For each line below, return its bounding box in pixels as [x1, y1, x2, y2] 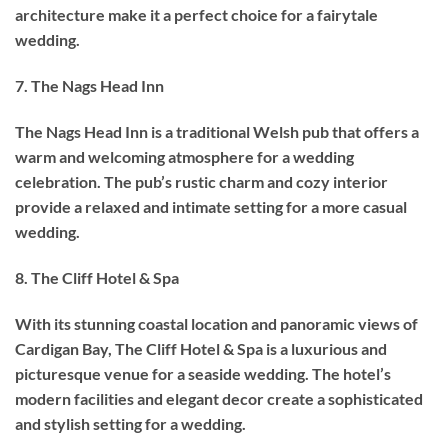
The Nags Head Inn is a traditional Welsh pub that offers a [15, 122, 419, 142]
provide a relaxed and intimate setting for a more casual [15, 197, 407, 217]
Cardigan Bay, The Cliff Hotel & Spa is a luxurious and [15, 338, 387, 358]
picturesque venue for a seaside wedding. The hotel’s [15, 363, 391, 383]
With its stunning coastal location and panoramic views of [15, 313, 418, 333]
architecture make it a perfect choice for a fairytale [15, 5, 378, 25]
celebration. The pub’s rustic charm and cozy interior [15, 172, 388, 192]
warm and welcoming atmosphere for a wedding [15, 147, 354, 167]
